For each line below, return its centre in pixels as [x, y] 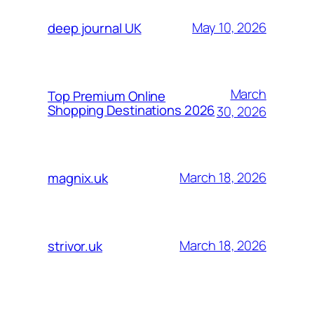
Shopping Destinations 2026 [131, 110]
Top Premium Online [107, 96]
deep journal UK [95, 28]
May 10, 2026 [229, 27]
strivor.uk [75, 246]
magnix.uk [78, 178]
